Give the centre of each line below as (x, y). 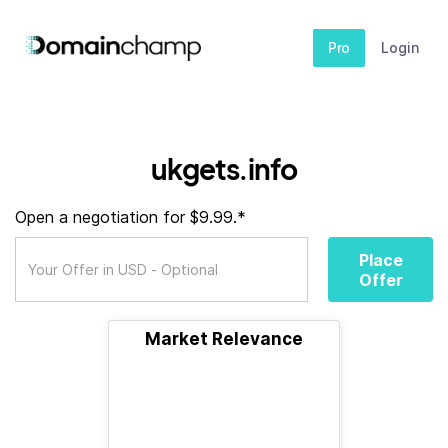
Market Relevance (224, 339)
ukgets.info (224, 168)
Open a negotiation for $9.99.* (130, 217)
